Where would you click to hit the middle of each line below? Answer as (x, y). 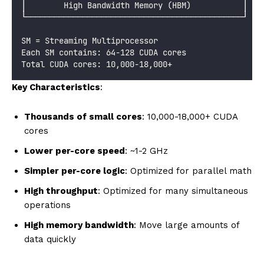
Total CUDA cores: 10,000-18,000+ (97, 64)
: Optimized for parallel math (188, 171)
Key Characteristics (56, 87)
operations (47, 205)
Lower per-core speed (75, 151)
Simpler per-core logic (75, 171)
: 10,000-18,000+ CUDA (190, 116)
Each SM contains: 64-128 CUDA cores (104, 52)
